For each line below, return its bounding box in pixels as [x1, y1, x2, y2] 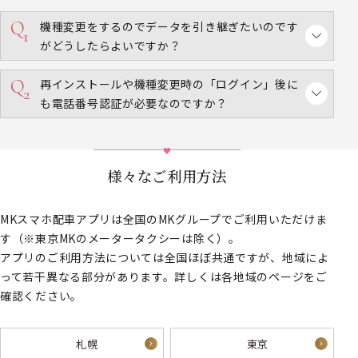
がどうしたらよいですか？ [40, 38, 181, 54]
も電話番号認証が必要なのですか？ [40, 95, 229, 112]
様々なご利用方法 [107, 165, 227, 187]
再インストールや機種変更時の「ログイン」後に [40, 76, 299, 93]
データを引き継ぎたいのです [145, 18, 299, 35]
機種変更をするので [40, 18, 146, 35]
